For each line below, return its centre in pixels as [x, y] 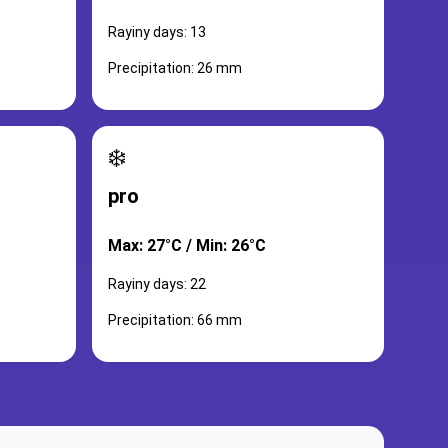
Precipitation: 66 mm [175, 320]
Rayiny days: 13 [157, 32]
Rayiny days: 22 [157, 284]
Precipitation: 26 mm [175, 68]
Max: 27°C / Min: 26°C [187, 245]
